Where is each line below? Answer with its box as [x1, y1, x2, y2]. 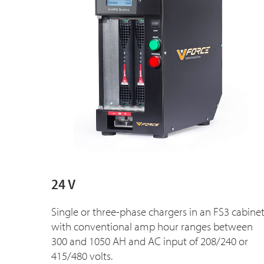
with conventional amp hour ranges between [51, 219, 253, 233]
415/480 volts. [51, 248, 113, 263]
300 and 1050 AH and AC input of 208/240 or [51, 233, 248, 248]
